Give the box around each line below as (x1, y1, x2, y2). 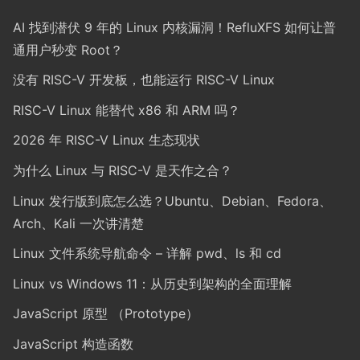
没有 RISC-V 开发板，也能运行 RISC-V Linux (13, 72, 275, 88)
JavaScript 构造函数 (13, 335, 133, 352)
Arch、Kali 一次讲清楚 (13, 215, 144, 231)
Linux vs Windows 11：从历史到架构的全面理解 (13, 275, 292, 292)
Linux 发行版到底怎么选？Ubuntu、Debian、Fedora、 (13, 192, 332, 209)
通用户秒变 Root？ (13, 41, 123, 58)
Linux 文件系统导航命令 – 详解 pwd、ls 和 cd (13, 245, 281, 262)
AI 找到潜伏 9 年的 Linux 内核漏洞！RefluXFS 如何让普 (13, 18, 336, 35)
